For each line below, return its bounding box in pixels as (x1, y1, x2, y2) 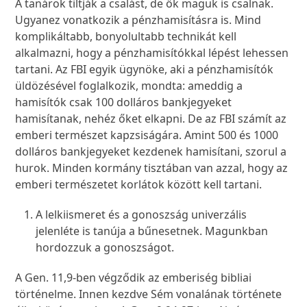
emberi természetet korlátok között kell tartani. (15, 177, 265, 193)
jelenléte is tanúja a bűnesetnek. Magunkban (36, 223, 269, 239)
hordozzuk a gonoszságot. (36, 240, 175, 256)
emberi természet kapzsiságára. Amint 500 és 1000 (15, 127, 279, 143)
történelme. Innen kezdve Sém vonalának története (15, 286, 282, 302)
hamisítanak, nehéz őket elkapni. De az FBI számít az (15, 111, 287, 127)
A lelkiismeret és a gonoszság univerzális (36, 207, 247, 223)
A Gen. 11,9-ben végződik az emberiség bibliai (15, 270, 252, 286)
